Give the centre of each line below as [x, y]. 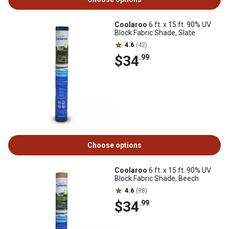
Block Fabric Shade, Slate [155, 33]
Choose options [114, 145]
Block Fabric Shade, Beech [157, 178]
